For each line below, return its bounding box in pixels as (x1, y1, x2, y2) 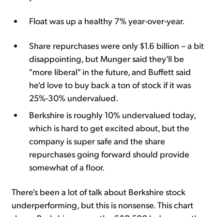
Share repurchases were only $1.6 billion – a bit (29, 39, 204, 51)
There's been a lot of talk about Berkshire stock (12, 186, 186, 197)
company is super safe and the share (29, 135, 165, 146)
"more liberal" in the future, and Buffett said (29, 65, 191, 77)
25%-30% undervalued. (29, 92, 118, 103)
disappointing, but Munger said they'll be (29, 52, 184, 64)
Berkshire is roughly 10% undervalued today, (29, 108, 196, 120)
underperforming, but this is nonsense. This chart (12, 199, 193, 210)
